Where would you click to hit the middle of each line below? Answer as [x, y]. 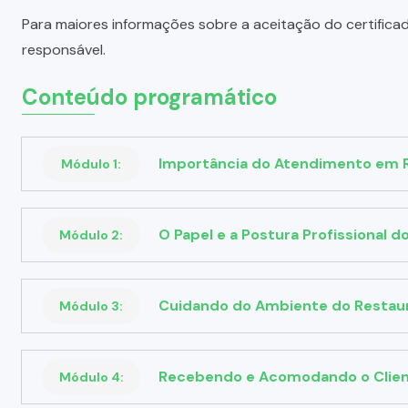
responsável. [64, 49]
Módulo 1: [91, 163]
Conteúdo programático [149, 97]
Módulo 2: [91, 235]
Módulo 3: [91, 306]
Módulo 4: [91, 377]
